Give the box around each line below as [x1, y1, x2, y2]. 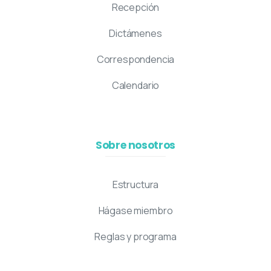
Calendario [111, 79, 160, 93]
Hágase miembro [98, 204, 173, 218]
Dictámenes [109, 27, 162, 41]
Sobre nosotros [95, 138, 176, 153]
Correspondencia [96, 53, 175, 67]
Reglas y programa [94, 230, 177, 244]
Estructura [112, 178, 159, 192]
